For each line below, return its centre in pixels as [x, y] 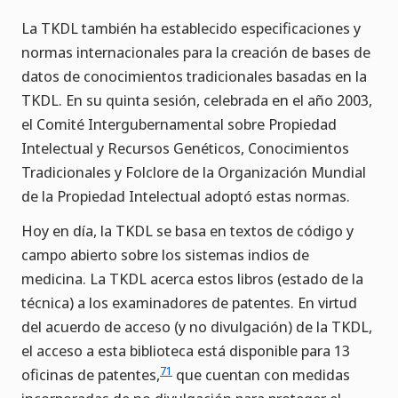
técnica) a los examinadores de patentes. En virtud [189, 303]
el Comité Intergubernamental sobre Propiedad [179, 124]
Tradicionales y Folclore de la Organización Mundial [194, 172]
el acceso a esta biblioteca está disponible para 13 [186, 351]
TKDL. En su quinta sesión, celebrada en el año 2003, [197, 100]
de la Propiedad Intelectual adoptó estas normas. [186, 196]
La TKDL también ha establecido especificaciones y [191, 28]
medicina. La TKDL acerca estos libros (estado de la [192, 279]
